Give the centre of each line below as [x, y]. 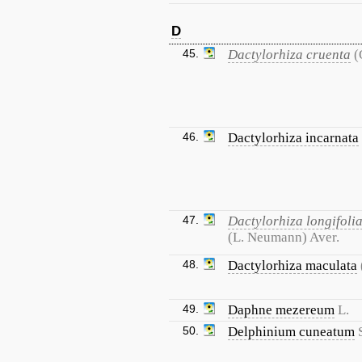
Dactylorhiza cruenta [289, 55]
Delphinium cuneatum [291, 332]
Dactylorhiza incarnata [293, 138]
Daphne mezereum [281, 310]
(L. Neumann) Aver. [284, 237]
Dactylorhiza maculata [293, 265]
